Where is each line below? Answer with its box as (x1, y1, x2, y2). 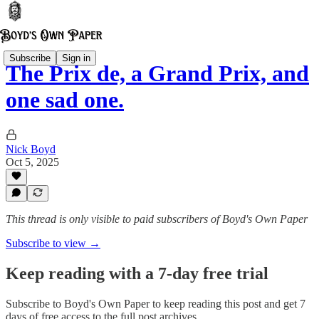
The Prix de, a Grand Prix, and (6, 61, 309, 87)
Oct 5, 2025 (6, 155, 59, 168)
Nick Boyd (6, 142, 56, 155)
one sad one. (6, 87, 124, 113)
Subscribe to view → (6, 237, 100, 249)
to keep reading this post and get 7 (150, 297, 305, 310)
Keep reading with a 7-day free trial (6, 263, 268, 283)
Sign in (62, 52, 90, 63)
